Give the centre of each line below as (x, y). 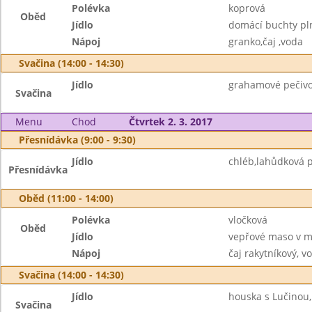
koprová (247, 8)
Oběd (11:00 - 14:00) (66, 198)
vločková (248, 220)
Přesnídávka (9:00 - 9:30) (77, 140)
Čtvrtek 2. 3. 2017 (170, 122)
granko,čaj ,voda (265, 41)
